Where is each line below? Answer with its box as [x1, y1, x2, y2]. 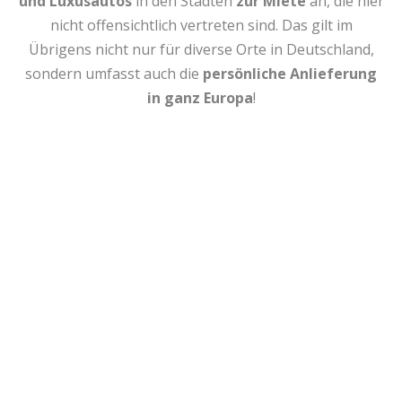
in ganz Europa [146, 87, 253, 108]
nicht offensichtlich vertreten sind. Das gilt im [49, 14, 353, 35]
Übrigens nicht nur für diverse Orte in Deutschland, [28, 39, 374, 59]
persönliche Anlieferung [203, 63, 377, 83]
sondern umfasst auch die [25, 63, 203, 83]
